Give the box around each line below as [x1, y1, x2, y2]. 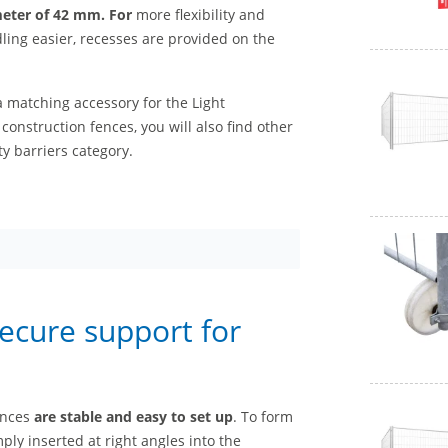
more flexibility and [136, 5, 265, 24]
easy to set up [136, 407, 233, 426]
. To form [233, 407, 293, 426]
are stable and [30, 407, 136, 426]
